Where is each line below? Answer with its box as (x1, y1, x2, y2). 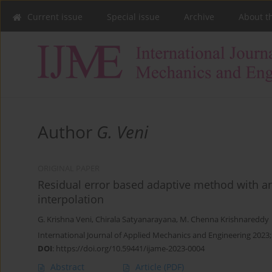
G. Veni (97, 120, 148, 144)
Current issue (27, 11, 83, 22)
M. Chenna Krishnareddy (180, 214, 269, 225)
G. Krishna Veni (38, 214, 92, 225)
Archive (184, 11, 214, 22)
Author (38, 120, 97, 144)
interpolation (38, 192, 104, 207)
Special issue (107, 11, 160, 22)
